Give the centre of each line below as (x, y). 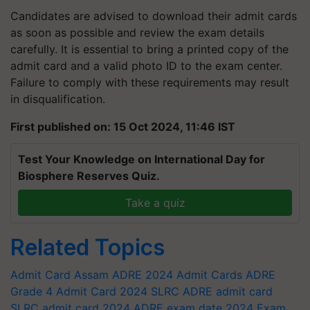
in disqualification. (58, 99)
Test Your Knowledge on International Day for (142, 159)
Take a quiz (155, 203)
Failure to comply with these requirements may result (150, 82)
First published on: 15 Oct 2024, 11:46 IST (123, 127)
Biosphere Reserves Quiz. (89, 176)
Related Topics (88, 247)
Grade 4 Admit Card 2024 (79, 291)
